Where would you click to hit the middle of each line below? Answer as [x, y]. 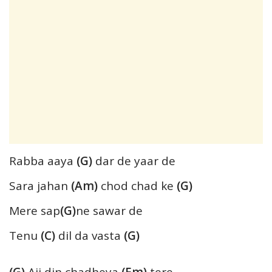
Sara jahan [40, 186]
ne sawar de [109, 211]
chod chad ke [136, 186]
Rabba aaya [43, 161]
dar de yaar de [134, 161]
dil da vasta [90, 236]
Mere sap [35, 211]
